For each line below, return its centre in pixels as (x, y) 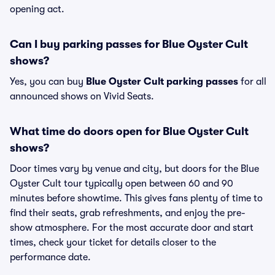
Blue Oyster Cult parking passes (162, 82)
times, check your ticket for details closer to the (113, 242)
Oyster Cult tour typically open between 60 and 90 (122, 184)
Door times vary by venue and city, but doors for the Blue (134, 169)
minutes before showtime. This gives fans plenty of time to (136, 198)
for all (252, 82)
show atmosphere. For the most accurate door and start (132, 228)
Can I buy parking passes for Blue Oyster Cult (129, 44)
